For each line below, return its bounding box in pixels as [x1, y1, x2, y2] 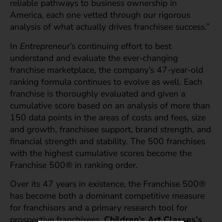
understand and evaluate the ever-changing [10, 52, 178, 64]
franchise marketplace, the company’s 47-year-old [10, 63, 203, 76]
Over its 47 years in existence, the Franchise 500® [10, 177, 206, 190]
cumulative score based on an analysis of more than [10, 99, 210, 111]
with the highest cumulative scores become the [10, 147, 192, 159]
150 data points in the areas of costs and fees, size [10, 111, 206, 123]
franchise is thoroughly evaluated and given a [10, 87, 185, 100]
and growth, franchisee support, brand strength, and [10, 123, 211, 135]
